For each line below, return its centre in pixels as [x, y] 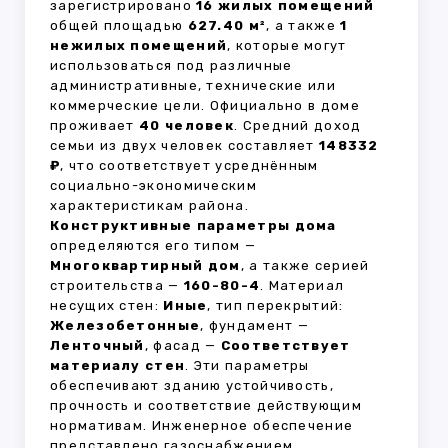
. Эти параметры [247, 366]
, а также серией [305, 266]
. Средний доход [298, 126]
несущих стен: [107, 306]
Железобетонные [125, 326]
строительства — [117, 286]
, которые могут [287, 46]
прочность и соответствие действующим [206, 406]
